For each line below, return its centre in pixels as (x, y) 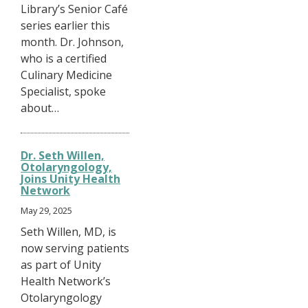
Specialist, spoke (63, 92)
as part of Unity (61, 264)
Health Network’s (66, 281)
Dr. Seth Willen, (63, 156)
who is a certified (64, 59)
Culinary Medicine (66, 75)
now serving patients (75, 248)
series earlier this (65, 26)
